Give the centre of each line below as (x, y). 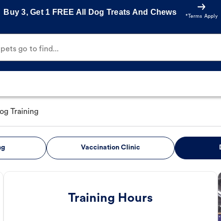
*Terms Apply (201, 17)
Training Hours (110, 199)
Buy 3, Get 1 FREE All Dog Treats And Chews (90, 12)
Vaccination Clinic (110, 148)
